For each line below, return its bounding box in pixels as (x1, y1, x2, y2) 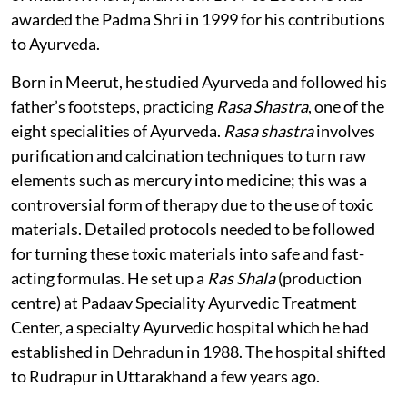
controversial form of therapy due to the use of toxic (11, 194, 373, 214)
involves (313, 120, 375, 141)
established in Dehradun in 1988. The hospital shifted (11, 341, 386, 362)
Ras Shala (207, 267, 278, 288)
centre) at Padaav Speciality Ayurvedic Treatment (11, 292, 357, 313)
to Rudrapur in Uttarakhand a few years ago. (11, 365, 323, 386)
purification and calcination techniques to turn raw (11, 144, 366, 165)
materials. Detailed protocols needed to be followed (11, 218, 375, 239)
